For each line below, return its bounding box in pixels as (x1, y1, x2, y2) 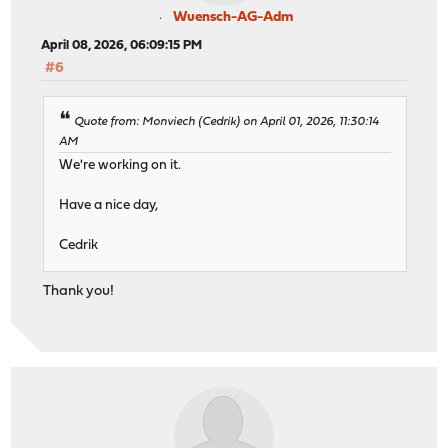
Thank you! (43, 283, 115, 299)
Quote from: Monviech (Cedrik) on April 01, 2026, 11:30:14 (74, 115, 380, 128)
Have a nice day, (59, 198, 159, 212)
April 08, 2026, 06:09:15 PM (41, 39, 203, 53)
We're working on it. (59, 158, 182, 172)
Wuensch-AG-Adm (173, 10, 293, 26)
